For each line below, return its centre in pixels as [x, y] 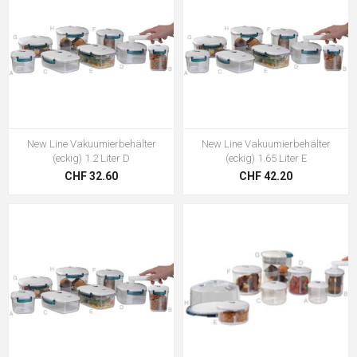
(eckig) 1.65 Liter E [266, 158]
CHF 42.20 [266, 176]
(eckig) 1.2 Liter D [91, 158]
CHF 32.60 [91, 176]
